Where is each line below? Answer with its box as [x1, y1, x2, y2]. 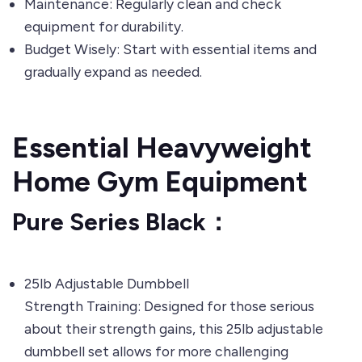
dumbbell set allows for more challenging [24, 343, 288, 360]
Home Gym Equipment [12, 165, 308, 200]
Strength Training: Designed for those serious [24, 297, 314, 315]
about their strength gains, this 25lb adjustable [24, 320, 323, 338]
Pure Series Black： [12, 207, 230, 238]
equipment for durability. [24, 18, 183, 36]
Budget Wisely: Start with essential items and [24, 40, 317, 58]
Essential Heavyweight [12, 131, 312, 166]
